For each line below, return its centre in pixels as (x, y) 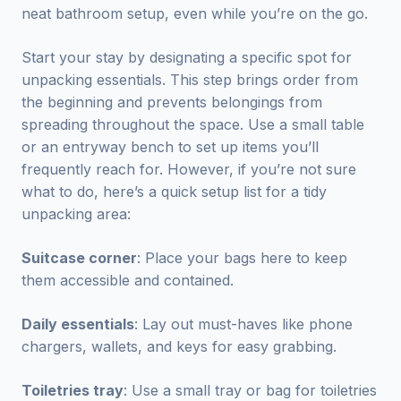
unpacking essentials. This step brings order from (190, 80)
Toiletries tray (73, 390)
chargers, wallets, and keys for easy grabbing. (179, 346)
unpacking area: (76, 214)
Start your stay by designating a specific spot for (187, 57)
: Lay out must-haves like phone (243, 324)
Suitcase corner (79, 258)
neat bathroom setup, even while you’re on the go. (195, 13)
